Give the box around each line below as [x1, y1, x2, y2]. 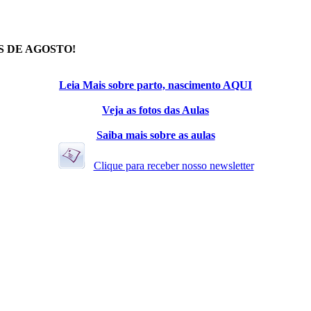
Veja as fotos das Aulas [102, 104, 209, 117]
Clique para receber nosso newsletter [93, 160, 254, 172]
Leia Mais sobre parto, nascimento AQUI [59, 79, 252, 92]
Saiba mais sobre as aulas [96, 129, 215, 142]
